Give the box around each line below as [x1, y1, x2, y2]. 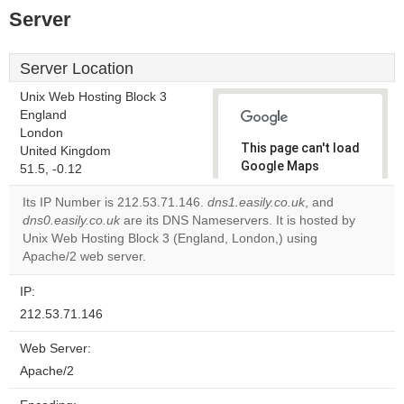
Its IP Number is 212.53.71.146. [23, 196, 207, 209]
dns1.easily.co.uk [207, 196, 305, 209]
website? [253, 247, 300, 260]
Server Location [20, 60, 133, 78]
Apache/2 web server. [23, 250, 146, 263]
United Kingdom [20, 144, 111, 158]
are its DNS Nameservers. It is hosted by [120, 214, 355, 227]
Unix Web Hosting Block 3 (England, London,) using [23, 232, 317, 245]
